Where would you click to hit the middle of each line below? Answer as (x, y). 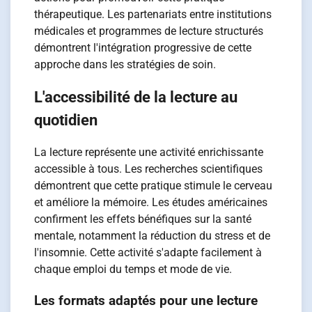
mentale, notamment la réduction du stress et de (153, 236)
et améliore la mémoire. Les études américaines (151, 203)
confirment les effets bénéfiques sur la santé (143, 219)
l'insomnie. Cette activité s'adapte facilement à (148, 253)
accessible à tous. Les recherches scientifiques (149, 169)
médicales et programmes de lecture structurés (149, 31)
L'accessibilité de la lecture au (136, 97)
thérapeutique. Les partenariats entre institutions (153, 14)
